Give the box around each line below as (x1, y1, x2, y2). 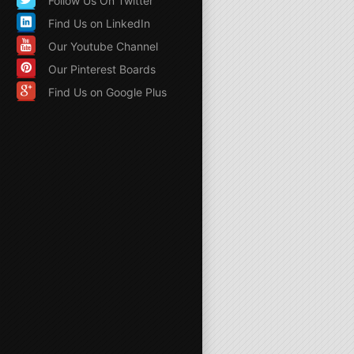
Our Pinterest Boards (48, 62, 156, 76)
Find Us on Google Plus (48, 85, 167, 99)
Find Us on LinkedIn (48, 16, 150, 30)
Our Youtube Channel (48, 39, 158, 53)
